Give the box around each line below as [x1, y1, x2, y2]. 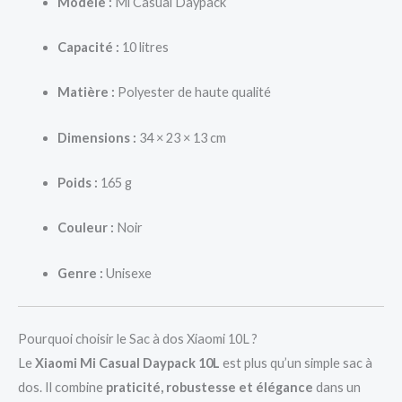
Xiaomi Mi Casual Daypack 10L [35, 354, 220, 371]
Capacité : [57, 39, 119, 55]
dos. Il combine [18, 379, 106, 395]
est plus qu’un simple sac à [220, 354, 372, 371]
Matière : [57, 84, 115, 100]
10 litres [118, 39, 169, 55]
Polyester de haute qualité [114, 84, 271, 100]
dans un [313, 379, 361, 395]
